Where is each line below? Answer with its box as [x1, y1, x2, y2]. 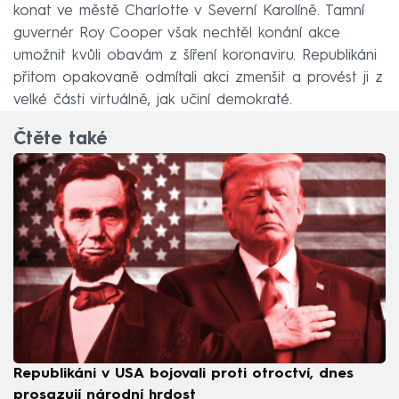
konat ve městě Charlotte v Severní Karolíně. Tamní [13, 3, 364, 19]
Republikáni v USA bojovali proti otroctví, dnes [13, 366, 354, 381]
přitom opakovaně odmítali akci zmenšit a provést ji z [13, 69, 383, 85]
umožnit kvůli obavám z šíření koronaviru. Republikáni [13, 47, 377, 63]
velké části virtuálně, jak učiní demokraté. [13, 92, 292, 108]
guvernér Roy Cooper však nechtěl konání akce [13, 25, 340, 41]
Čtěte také [13, 131, 107, 150]
